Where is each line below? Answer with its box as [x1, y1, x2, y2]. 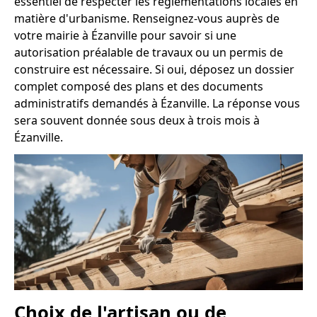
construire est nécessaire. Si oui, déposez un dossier [14, 62, 294, 78]
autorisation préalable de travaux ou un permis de [14, 45, 283, 61]
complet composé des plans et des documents [14, 79, 263, 95]
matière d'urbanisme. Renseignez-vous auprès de [14, 11, 279, 27]
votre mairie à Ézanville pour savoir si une [14, 28, 236, 44]
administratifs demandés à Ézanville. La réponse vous [14, 96, 300, 112]
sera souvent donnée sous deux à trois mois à [14, 113, 260, 129]
